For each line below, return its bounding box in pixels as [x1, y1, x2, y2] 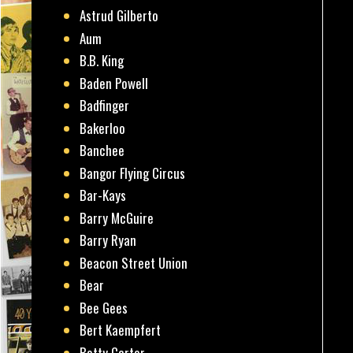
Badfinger [80, 95, 130, 116]
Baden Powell [80, 72, 149, 93]
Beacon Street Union [80, 252, 188, 273]
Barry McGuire [80, 207, 154, 228]
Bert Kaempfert [80, 320, 162, 340]
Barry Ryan [80, 230, 137, 251]
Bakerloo [80, 117, 126, 138]
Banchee [80, 140, 125, 161]
